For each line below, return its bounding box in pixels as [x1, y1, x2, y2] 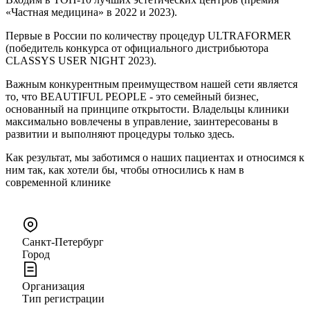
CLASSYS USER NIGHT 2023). [6, 54, 156, 66]
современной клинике [6, 176, 111, 188]
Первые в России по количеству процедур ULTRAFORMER [6, 29, 291, 42]
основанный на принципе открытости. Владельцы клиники [6, 102, 289, 115]
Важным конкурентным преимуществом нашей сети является [6, 77, 298, 90]
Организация [22, 280, 84, 292]
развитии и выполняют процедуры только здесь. [6, 127, 235, 140]
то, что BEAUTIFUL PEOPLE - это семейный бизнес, [6, 90, 259, 102]
